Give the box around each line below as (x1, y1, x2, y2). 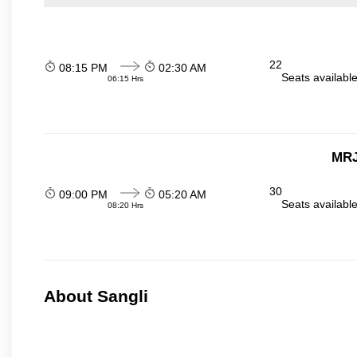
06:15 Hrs (108, 73, 143, 83)
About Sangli (44, 287, 148, 306)
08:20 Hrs (108, 200, 143, 210)
